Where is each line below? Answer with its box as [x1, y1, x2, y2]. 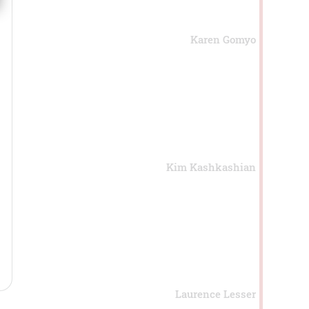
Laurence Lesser [175, 287, 256, 301]
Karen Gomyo [190, 32, 256, 47]
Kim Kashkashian [166, 159, 256, 174]
